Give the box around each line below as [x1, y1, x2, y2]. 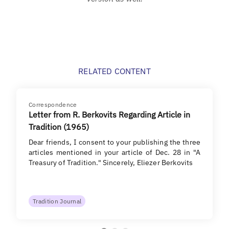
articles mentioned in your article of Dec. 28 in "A [29, 147, 200, 157]
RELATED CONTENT [78, 65, 151, 76]
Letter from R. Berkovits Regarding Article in [29, 109, 190, 120]
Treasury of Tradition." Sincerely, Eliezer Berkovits [29, 157, 193, 167]
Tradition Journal [33, 197, 82, 205]
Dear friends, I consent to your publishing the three [29, 137, 200, 147]
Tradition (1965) [29, 121, 89, 132]
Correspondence [29, 100, 77, 108]
